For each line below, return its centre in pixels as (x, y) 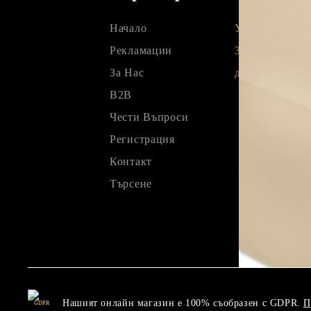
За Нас (127, 72)
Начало (128, 28)
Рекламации (141, 50)
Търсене (131, 183)
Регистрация (142, 139)
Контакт (131, 161)
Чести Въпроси (149, 117)
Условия (255, 28)
